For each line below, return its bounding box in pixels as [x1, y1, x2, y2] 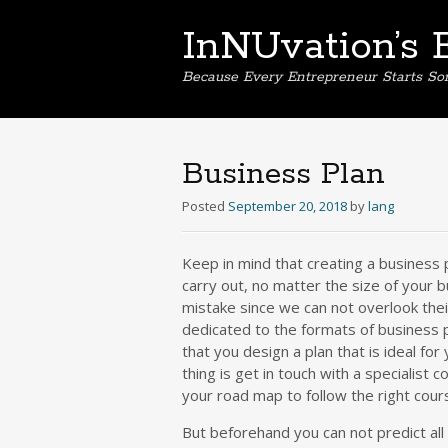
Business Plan [182, 155, 385, 194]
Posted [182, 197, 228, 215]
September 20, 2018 [228, 197, 347, 215]
